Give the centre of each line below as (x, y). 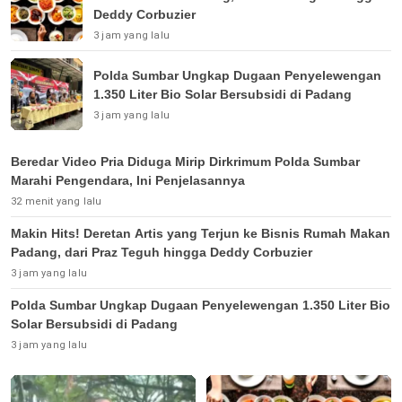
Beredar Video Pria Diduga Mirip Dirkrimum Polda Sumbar (185, 162)
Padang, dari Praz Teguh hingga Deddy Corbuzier (162, 253)
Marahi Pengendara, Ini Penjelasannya (128, 181)
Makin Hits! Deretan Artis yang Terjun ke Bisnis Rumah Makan (201, 234)
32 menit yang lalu (57, 202)
